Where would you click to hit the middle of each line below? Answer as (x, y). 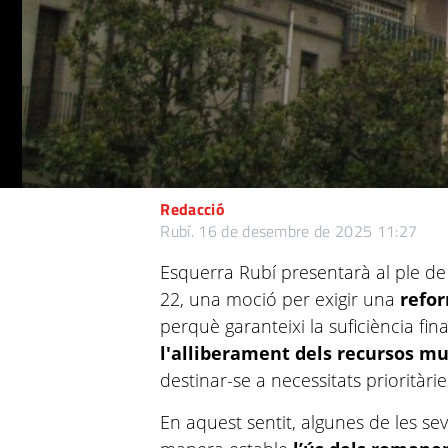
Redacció (192, 209)
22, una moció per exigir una (280, 299)
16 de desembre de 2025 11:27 (308, 231)
